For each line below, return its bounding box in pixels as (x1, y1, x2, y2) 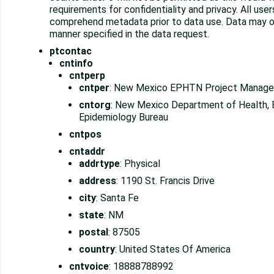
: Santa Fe (96, 192, 139, 204)
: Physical (120, 158, 160, 170)
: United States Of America (115, 243, 231, 256)
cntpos (69, 128, 102, 141)
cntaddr (69, 146, 105, 158)
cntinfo (59, 57, 93, 70)
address (79, 175, 116, 187)
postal (79, 226, 108, 239)
